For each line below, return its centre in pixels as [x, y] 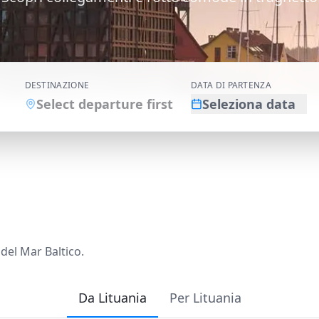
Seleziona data [249, 104]
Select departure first [104, 104]
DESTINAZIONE [57, 85]
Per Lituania [205, 298]
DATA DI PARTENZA [231, 85]
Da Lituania [112, 298]
